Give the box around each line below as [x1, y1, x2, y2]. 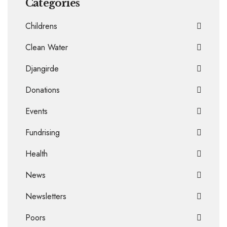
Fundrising [25, 126, 60, 138]
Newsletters [25, 190, 66, 202]
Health [25, 147, 48, 160]
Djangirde [25, 62, 59, 74]
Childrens [25, 20, 57, 32]
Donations [25, 84, 60, 96]
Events [25, 105, 48, 117]
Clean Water [25, 41, 68, 53]
